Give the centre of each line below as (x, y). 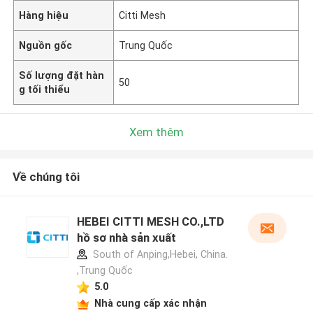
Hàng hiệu (44, 15)
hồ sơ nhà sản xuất (126, 238)
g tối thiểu (45, 89)
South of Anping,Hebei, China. (159, 255)
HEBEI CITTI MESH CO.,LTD (150, 222)
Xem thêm (156, 132)
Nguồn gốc (46, 45)
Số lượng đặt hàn (62, 75)
